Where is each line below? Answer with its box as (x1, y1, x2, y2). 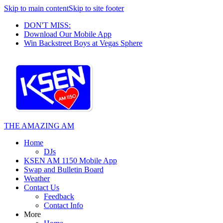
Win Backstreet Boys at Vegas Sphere (24, 39, 142, 47)
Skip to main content (4, 4, 69, 12)
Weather (24, 174, 50, 183)
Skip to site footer (69, 4, 124, 12)
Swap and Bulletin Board (24, 165, 104, 174)
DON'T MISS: (24, 21, 71, 29)
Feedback (44, 192, 74, 201)
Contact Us (24, 183, 59, 192)
